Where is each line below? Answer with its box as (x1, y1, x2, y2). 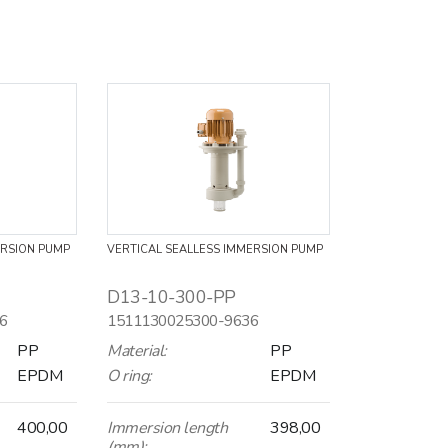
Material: (107, 339, 167, 362)
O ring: (107, 364, 152, 387)
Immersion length (107, 416, 227, 439)
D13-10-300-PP (107, 284, 236, 309)
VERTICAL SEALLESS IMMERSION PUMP (107, 241, 323, 257)
